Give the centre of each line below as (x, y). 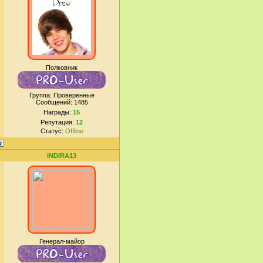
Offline (74, 131)
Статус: (53, 131)
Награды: (58, 112)
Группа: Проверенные (62, 95)
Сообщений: (55, 102)
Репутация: (58, 122)
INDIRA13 (62, 156)
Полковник (62, 68)
